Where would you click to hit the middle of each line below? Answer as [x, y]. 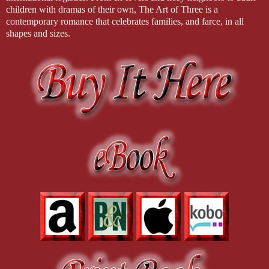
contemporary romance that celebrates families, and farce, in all [125, 22]
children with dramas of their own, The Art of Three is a [112, 10]
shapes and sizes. [38, 34]
